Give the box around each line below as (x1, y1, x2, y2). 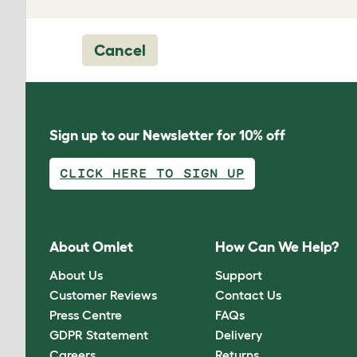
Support (215, 267, 263, 282)
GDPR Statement (49, 327, 148, 342)
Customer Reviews (49, 287, 157, 302)
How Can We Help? (215, 239, 339, 256)
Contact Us (215, 287, 282, 302)
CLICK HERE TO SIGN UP (60, 167, 245, 179)
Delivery (215, 327, 263, 342)
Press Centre (49, 307, 122, 322)
